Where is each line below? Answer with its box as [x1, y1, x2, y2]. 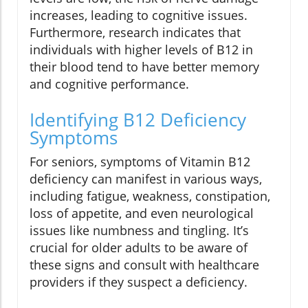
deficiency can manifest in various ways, [30, 170, 262, 188]
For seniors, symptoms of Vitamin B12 [30, 153, 250, 170]
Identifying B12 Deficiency [30, 107, 246, 133]
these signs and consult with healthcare [30, 256, 259, 274]
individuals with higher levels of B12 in [30, 41, 253, 58]
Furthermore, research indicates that [30, 24, 241, 41]
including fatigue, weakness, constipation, [30, 188, 270, 205]
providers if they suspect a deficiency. [30, 274, 247, 291]
